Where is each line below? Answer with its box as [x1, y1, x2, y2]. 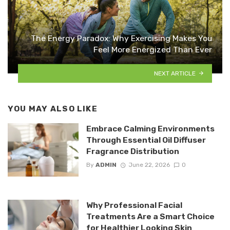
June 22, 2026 [128, 161, 170, 169]
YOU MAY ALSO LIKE [8, 104, 98, 113]
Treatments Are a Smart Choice [86, 211, 215, 221]
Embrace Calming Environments [86, 124, 215, 134]
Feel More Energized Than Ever [93, 44, 212, 54]
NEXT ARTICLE [154, 69, 196, 77]
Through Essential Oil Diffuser [86, 135, 206, 145]
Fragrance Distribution [86, 146, 179, 157]
